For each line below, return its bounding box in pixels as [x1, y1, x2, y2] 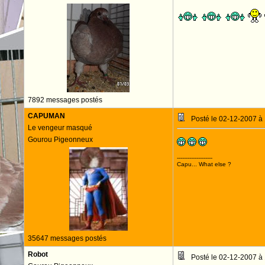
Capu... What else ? [176, 161, 231, 167]
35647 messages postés [27, 234, 106, 243]
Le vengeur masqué [27, 124, 92, 132]
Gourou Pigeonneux [27, 135, 93, 144]
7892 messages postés [27, 96, 102, 104]
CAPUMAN [27, 112, 65, 120]
